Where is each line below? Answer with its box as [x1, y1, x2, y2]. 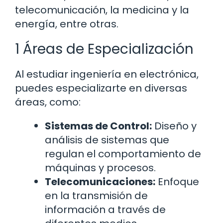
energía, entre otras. [15, 17, 118, 31]
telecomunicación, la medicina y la [15, 3, 189, 17]
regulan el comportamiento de [45, 147, 201, 161]
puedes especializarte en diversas [15, 81, 187, 96]
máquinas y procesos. [45, 161, 156, 175]
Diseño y [152, 119, 197, 133]
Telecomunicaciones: [45, 175, 155, 189]
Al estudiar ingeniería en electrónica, [15, 67, 199, 82]
